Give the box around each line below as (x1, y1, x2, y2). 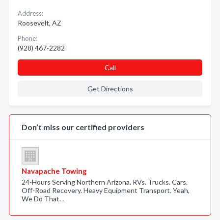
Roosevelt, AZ (18, 19, 61, 27)
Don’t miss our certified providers (22, 122, 144, 132)
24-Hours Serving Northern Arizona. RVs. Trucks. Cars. (22, 178, 188, 186)
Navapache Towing (22, 166, 87, 175)
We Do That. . (22, 194, 64, 203)
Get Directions (87, 84, 133, 93)
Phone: (18, 34, 37, 42)
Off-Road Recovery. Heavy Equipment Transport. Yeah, (22, 186, 190, 194)
